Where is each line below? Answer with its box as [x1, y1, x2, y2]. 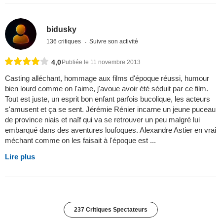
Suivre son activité [89, 38, 139, 45]
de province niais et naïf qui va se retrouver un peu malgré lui [5, 115, 200, 124]
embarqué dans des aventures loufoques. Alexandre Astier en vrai [5, 125, 216, 134]
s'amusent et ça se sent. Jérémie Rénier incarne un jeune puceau [5, 105, 216, 113]
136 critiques [46, 38, 83, 45]
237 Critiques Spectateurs [74, 206, 147, 213]
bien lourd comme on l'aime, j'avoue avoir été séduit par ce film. [5, 84, 208, 93]
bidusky [46, 25, 77, 34]
